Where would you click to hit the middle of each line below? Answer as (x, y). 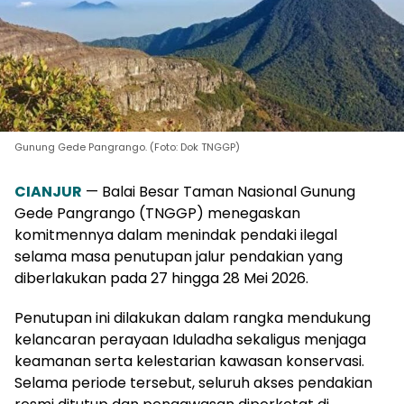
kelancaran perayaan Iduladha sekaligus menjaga (190, 340)
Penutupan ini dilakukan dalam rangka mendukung (193, 318)
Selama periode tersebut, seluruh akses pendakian (193, 383)
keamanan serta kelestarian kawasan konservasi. (189, 361)
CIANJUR (48, 192)
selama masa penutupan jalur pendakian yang (179, 257)
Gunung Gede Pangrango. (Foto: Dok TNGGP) (127, 147)
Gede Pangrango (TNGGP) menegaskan (157, 213)
